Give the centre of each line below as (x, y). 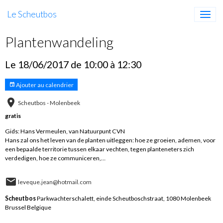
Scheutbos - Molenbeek (49, 103)
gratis (13, 116)
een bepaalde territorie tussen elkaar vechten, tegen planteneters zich (100, 149)
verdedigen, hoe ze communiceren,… (55, 158)
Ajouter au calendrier (44, 85)
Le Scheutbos (32, 14)
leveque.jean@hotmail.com (55, 182)
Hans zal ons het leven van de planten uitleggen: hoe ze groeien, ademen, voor (110, 140)
